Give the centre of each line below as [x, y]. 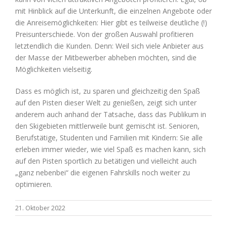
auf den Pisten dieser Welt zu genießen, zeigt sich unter [106, 103]
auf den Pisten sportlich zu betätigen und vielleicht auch [106, 161]
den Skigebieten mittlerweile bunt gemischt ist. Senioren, [107, 126]
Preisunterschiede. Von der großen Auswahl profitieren [104, 34]
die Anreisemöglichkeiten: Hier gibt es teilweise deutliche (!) [111, 23]
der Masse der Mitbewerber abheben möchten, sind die [106, 58]
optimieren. [34, 184]
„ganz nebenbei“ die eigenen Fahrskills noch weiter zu [103, 173]
